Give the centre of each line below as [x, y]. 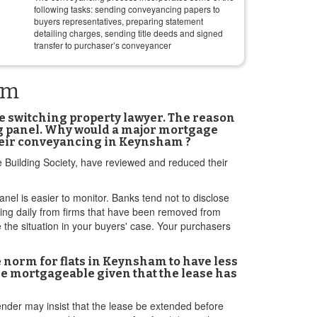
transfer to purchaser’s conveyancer [103, 45]
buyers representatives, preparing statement [119, 21]
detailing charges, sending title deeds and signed [128, 33]
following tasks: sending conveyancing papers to [127, 9]
